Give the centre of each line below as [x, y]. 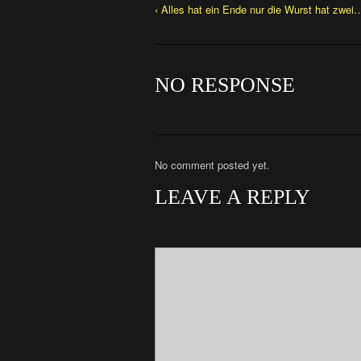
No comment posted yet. [212, 165]
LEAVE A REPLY [232, 197]
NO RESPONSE [225, 85]
